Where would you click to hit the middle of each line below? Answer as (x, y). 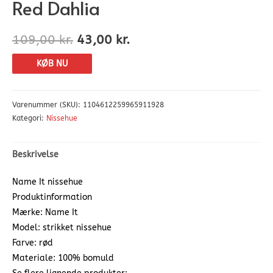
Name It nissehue (48, 182)
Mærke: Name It (45, 213)
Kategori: (29, 119)
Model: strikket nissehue (62, 228)
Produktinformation (52, 197)
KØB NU (52, 63)
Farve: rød (33, 243)
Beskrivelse (35, 154)
